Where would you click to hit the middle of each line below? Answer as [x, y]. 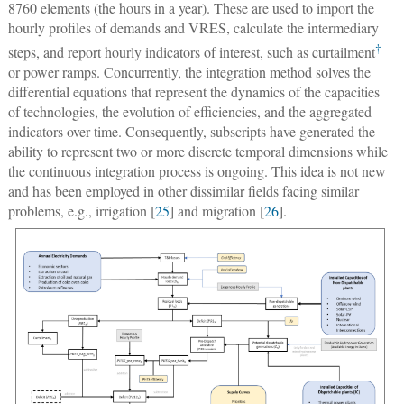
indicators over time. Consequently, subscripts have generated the [191, 132]
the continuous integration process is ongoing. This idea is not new [197, 171]
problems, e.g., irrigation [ [81, 211]
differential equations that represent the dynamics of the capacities [193, 92]
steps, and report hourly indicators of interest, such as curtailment [191, 52]
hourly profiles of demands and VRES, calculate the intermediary [193, 28]
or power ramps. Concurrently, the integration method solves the [189, 72]
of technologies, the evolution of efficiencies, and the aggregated [189, 112]
